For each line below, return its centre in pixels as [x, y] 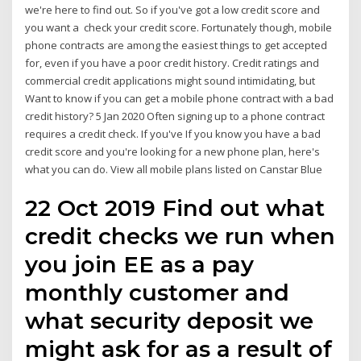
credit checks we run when [180, 237]
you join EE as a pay [140, 265]
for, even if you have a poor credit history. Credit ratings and [172, 62]
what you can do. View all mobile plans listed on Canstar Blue [174, 169]
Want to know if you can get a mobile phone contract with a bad [180, 98]
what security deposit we [170, 321]
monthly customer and [158, 293]
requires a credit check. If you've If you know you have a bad [173, 133]
